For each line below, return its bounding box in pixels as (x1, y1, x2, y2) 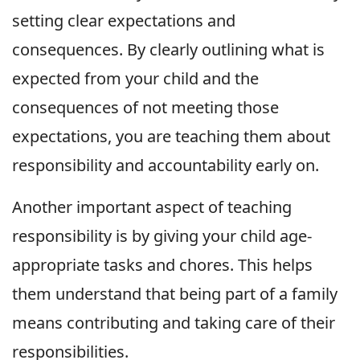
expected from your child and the (12, 67, 259, 89)
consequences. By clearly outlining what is (12, 38, 325, 60)
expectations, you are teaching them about (12, 125, 330, 147)
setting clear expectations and (12, 9, 235, 31)
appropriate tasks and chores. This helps (12, 253, 313, 276)
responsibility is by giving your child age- (12, 224, 312, 247)
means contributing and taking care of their (12, 311, 335, 333)
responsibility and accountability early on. (12, 153, 319, 176)
